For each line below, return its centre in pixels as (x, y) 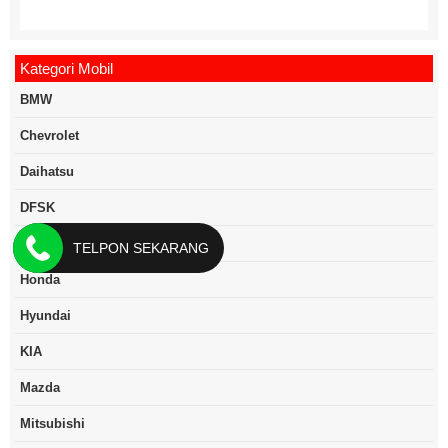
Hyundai (45, 316)
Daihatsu (47, 172)
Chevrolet (49, 136)
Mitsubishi (52, 424)
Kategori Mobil (66, 69)
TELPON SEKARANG (141, 248)
